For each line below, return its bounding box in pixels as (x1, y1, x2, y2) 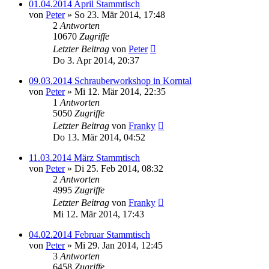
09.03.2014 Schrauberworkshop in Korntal (29, 76, 192, 86)
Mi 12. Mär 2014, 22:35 (74, 86, 166, 97)
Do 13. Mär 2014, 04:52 (53, 132, 145, 142)
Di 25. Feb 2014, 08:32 (74, 163, 163, 174)
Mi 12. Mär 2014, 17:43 (53, 209, 144, 219)
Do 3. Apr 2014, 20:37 (53, 55, 139, 65)
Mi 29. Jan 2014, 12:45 (74, 240, 163, 250)
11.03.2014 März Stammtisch (29, 153, 140, 163)
